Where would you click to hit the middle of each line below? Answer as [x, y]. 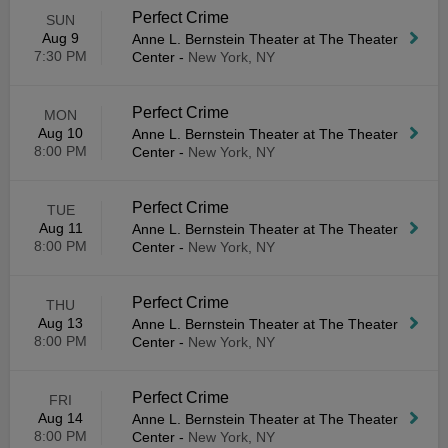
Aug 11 [60, 228]
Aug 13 [60, 323]
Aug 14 [60, 418]
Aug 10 [60, 133]
